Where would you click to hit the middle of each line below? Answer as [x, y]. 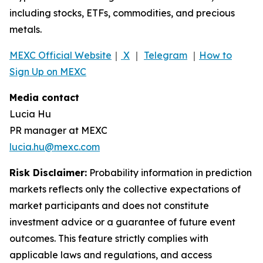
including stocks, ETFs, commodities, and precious [122, 13]
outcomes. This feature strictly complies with [109, 239]
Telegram [166, 55]
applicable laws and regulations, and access [111, 255]
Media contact [44, 98]
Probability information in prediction [169, 173]
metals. [26, 30]
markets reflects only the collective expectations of [125, 189]
